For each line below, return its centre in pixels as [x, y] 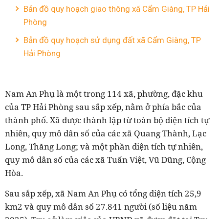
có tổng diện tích [151, 193]
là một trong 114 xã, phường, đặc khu [129, 94]
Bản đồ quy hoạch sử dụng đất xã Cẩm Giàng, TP [112, 40]
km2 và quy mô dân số [50, 207]
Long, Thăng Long [40, 146]
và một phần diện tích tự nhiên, [141, 146]
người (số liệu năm [160, 207]
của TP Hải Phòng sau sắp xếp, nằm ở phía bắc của [103, 107]
